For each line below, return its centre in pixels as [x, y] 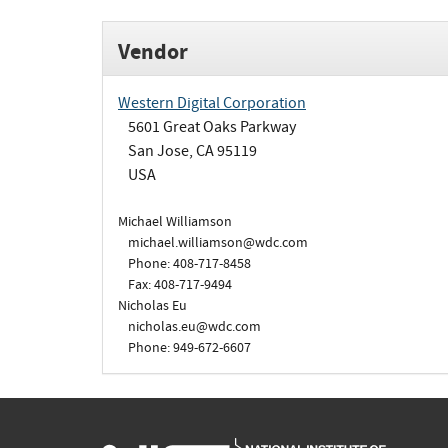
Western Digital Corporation [212, 102]
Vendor [153, 51]
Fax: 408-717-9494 [180, 284]
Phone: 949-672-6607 [189, 347]
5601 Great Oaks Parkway [212, 126]
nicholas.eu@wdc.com [194, 326]
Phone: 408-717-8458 [189, 263]
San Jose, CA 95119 [192, 150]
